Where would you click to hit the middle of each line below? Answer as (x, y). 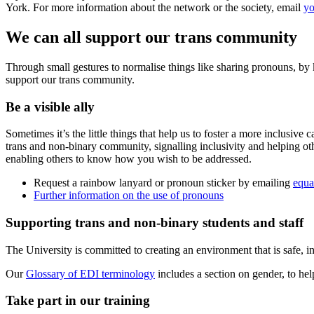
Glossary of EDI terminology (90, 273)
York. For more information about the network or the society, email (155, 8)
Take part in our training (78, 301)
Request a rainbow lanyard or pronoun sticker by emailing (163, 183)
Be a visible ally (52, 107)
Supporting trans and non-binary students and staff (155, 223)
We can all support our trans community (151, 37)
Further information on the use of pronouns (129, 196)
